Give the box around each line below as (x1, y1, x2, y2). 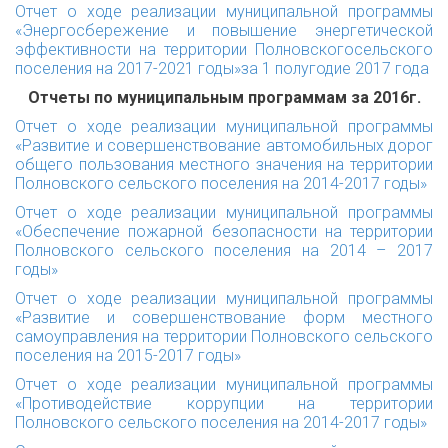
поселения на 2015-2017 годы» (15, 346, 241, 365)
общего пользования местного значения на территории (15, 155, 433, 174)
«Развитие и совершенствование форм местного (15, 308, 433, 327)
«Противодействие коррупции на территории (15, 394, 433, 413)
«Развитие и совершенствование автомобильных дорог (15, 136, 433, 155)
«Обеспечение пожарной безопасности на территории (15, 222, 433, 241)
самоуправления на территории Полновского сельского (15, 327, 433, 346)
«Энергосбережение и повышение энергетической (15, 21, 433, 40)
